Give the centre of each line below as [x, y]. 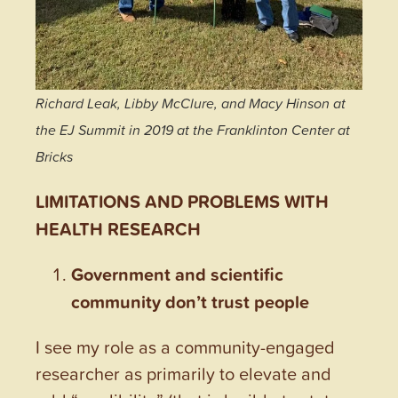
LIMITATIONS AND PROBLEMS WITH [182, 201]
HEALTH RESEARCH [118, 228]
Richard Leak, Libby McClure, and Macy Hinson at [191, 103]
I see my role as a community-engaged [185, 346]
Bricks [54, 156]
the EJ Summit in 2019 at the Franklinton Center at [193, 129]
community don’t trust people [190, 301]
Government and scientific [177, 274]
